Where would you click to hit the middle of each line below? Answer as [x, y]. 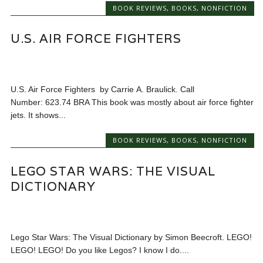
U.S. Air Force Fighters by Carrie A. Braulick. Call [103, 90]
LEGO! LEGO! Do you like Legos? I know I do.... [100, 250]
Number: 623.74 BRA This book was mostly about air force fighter [132, 102]
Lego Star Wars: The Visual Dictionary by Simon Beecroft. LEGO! [131, 237]
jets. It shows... [38, 115]
